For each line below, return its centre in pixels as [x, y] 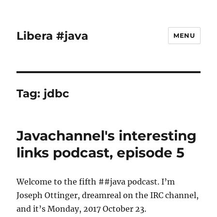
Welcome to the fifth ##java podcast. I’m [96, 182]
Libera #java [53, 36]
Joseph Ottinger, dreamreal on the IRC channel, [108, 195]
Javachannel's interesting [107, 136]
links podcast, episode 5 [101, 153]
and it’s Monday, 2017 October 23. [82, 209]
